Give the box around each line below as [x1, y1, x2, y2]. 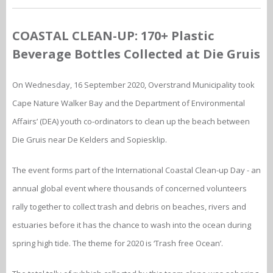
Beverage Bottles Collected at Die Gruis [12, 46, 260, 63]
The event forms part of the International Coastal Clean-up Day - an [12, 165, 261, 176]
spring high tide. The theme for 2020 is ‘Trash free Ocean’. [12, 238, 223, 249]
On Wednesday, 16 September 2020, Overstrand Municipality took [12, 79, 255, 91]
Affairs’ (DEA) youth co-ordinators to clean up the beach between [12, 116, 250, 127]
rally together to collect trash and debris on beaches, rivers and [12, 201, 246, 213]
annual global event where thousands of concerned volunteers [12, 183, 247, 194]
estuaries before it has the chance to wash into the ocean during [12, 219, 251, 231]
